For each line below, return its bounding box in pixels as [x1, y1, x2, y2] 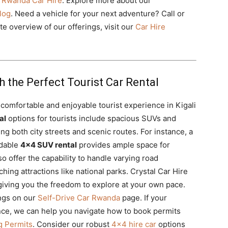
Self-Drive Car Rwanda [38, 193, 120, 203]
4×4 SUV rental [20, 140, 77, 150]
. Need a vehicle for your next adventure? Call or [11, 9, 185, 18]
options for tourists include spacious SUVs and [6, 113, 176, 123]
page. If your [120, 193, 167, 203]
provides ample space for [77, 140, 170, 150]
